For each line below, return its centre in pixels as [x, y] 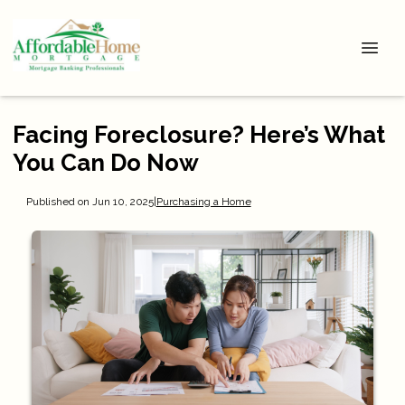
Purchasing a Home [203, 201]
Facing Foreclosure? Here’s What [199, 135]
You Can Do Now [106, 163]
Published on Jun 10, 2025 [89, 201]
